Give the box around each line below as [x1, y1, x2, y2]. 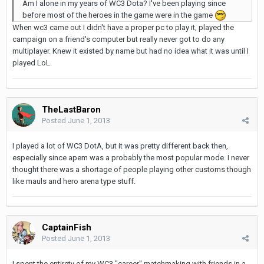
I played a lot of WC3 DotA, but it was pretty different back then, [12, 141, 228, 150]
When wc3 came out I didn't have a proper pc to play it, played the [12, 23, 234, 32]
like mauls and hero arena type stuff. [12, 176, 136, 186]
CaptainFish [42, 222, 91, 233]
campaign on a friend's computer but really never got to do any [12, 35, 225, 44]
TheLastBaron [42, 104, 101, 115]
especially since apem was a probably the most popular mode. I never [12, 153, 249, 162]
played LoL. [12, 58, 52, 68]
